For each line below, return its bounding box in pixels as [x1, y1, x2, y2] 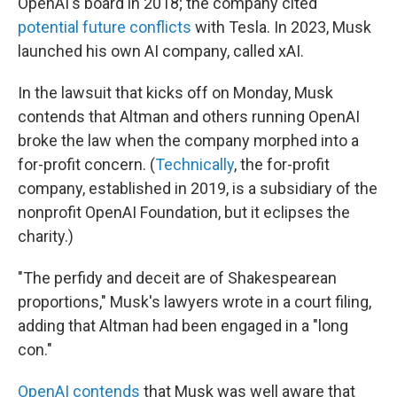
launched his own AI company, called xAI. [18, 42, 304, 61]
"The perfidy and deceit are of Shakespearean [18, 269, 337, 288]
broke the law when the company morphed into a [18, 131, 359, 151]
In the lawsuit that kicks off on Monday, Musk [18, 83, 333, 103]
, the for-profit [234, 155, 330, 175]
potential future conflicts [18, 18, 191, 37]
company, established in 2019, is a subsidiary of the [18, 179, 378, 198]
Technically [155, 155, 234, 175]
